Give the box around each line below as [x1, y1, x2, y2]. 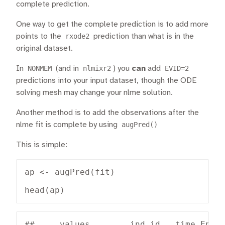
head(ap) [25, 185, 65, 195]
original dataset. [16, 44, 73, 53]
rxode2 [65, 32, 89, 41]
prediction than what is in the [91, 32, 194, 41]
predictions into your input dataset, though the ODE [16, 76, 196, 85]
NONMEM [28, 64, 52, 73]
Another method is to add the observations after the [16, 108, 199, 118]
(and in [54, 64, 81, 73]
